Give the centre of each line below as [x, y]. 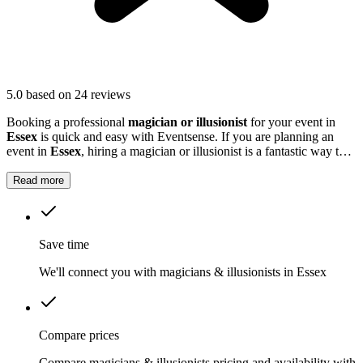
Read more [38, 181]
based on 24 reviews [78, 95]
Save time [64, 245]
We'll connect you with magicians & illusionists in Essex [183, 272]
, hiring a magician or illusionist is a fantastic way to [213, 152]
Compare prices [79, 335]
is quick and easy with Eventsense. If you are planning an [186, 137]
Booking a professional [67, 122]
